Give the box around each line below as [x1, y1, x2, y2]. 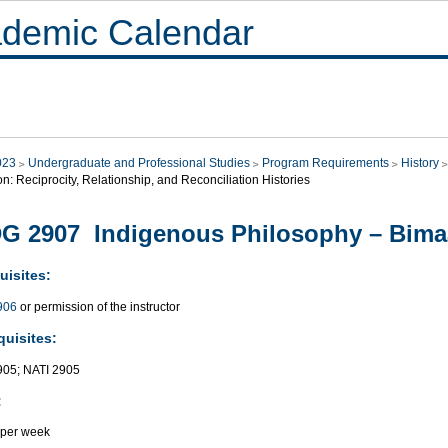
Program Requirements [262, 156, 389, 170]
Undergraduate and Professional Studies [28, 156, 250, 170]
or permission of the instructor [17, 299, 180, 314]
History [401, 156, 439, 170]
